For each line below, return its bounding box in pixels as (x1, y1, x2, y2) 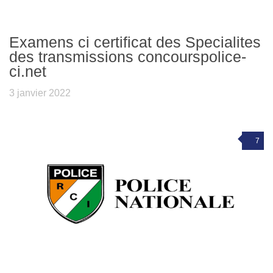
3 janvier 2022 (9, 87, 71, 98)
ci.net (9, 62, 46, 80)
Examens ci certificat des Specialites (9, 33, 261, 51)
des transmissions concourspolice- (9, 48, 246, 65)
